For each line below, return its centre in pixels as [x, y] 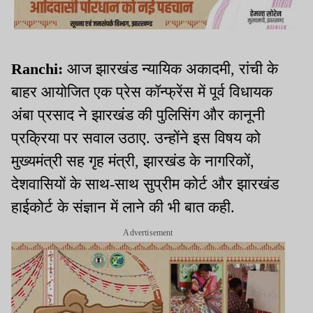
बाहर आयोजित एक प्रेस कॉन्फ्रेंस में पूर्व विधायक [142, 92]
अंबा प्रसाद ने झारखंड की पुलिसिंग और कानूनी [138, 115]
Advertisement [148, 232]
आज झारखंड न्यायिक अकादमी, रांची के [173, 68]
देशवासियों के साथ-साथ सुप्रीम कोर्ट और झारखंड [145, 184]
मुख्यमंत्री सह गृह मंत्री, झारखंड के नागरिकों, [133, 161]
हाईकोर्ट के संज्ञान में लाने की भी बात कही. [123, 207]
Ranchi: [39, 68]
